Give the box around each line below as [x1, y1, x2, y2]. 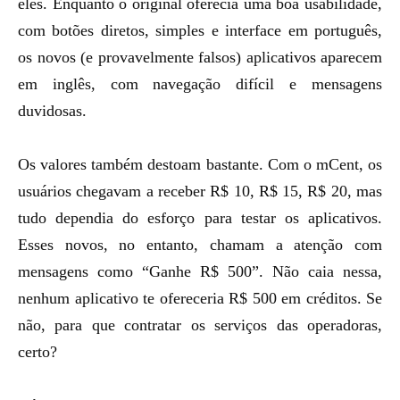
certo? [18, 343, 57, 361]
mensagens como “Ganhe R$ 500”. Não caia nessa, [18, 262, 382, 280]
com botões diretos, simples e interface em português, [18, 21, 382, 39]
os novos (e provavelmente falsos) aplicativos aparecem [18, 48, 382, 66]
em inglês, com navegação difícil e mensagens [18, 75, 382, 93]
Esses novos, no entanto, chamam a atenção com [18, 236, 382, 254]
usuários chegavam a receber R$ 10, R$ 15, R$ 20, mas [18, 182, 382, 200]
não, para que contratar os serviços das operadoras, [18, 316, 382, 334]
